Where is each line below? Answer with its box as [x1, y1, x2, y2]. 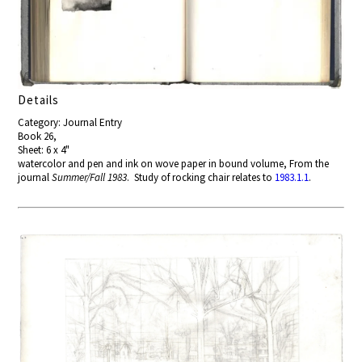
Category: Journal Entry [18, 115, 123, 129]
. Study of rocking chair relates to [127, 170, 276, 184]
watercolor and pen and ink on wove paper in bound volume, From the [18, 156, 330, 170]
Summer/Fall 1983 [52, 170, 128, 184]
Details [18, 91, 60, 107]
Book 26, [18, 128, 57, 143]
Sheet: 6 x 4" [18, 142, 70, 157]
